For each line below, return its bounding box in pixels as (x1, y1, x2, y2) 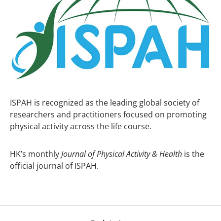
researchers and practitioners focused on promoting (10, 109, 207, 120)
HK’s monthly (10, 148, 61, 160)
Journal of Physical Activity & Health (61, 148, 184, 160)
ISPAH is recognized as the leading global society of (10, 97, 199, 109)
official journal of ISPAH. (10, 160, 99, 172)
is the (184, 148, 204, 160)
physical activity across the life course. (10, 121, 151, 132)
